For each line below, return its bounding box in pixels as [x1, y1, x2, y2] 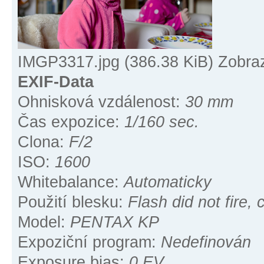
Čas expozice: [18, 113, 124, 131]
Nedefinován [161, 233, 251, 252]
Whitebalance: [18, 173, 124, 192]
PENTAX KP [70, 213, 159, 232]
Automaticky [124, 173, 212, 192]
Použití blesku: [18, 193, 128, 212]
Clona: [18, 133, 69, 151]
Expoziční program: [18, 233, 161, 252]
